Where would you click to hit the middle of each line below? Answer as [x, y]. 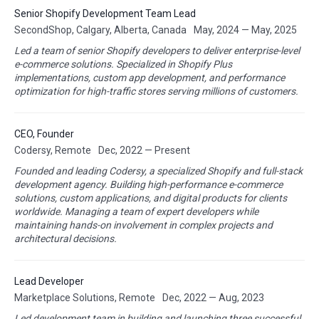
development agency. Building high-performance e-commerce [148, 184]
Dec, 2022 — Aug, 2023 [213, 298]
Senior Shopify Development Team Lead [105, 14]
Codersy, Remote [53, 150]
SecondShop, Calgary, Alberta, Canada [100, 30]
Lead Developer [49, 281]
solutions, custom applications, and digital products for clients [151, 198]
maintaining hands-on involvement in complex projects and [143, 225]
